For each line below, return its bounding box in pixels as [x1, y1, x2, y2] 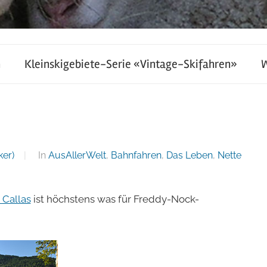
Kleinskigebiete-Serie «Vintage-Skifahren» [24, 56, 237, 72]
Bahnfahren [110, 149, 162, 161]
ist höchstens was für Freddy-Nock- [30, 193, 199, 205]
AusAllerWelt [48, 149, 106, 161]
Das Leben [166, 149, 213, 161]
